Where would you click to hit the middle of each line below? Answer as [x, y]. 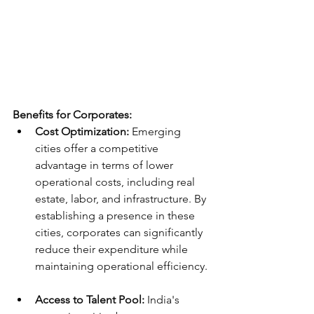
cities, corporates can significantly [120, 232]
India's [163, 300]
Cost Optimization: [82, 131]
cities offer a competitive [98, 148]
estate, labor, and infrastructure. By [122, 199]
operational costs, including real [116, 182]
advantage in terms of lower [105, 165]
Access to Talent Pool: [90, 300]
